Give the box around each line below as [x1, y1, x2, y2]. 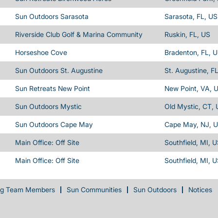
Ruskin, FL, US [164, 30, 210, 38]
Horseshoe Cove [15, 48, 67, 56]
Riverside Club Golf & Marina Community [15, 30, 143, 38]
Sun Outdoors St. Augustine [15, 66, 103, 74]
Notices [188, 185, 212, 194]
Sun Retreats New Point [15, 84, 90, 92]
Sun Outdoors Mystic [15, 102, 82, 110]
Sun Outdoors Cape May [15, 120, 93, 128]
